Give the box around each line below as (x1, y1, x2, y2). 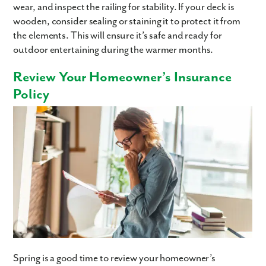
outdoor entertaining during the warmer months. (13, 43, 214, 56)
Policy (13, 86, 49, 103)
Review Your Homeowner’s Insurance (13, 69, 232, 85)
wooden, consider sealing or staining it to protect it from (13, 15, 241, 27)
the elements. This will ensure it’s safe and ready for (13, 29, 222, 42)
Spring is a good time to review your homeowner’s (13, 252, 216, 265)
